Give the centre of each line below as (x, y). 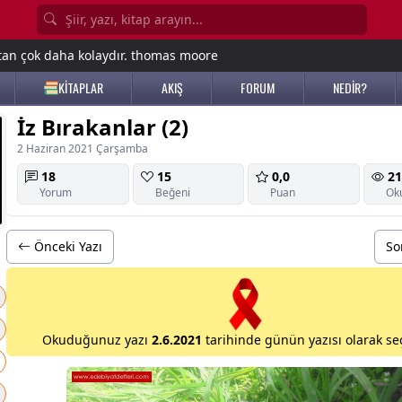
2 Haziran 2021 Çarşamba (83, 149)
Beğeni (172, 192)
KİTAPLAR (80, 87)
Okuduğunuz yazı (97, 340)
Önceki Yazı (66, 246)
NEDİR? (350, 87)
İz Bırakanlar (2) (103, 127)
